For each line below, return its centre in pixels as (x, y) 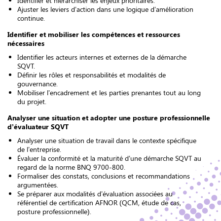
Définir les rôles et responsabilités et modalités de (92, 75)
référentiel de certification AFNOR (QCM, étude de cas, (99, 203)
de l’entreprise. (39, 149)
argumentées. (38, 185)
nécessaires (26, 43)
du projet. (32, 101)
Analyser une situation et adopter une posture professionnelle (109, 118)
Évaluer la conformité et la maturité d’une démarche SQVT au (109, 158)
